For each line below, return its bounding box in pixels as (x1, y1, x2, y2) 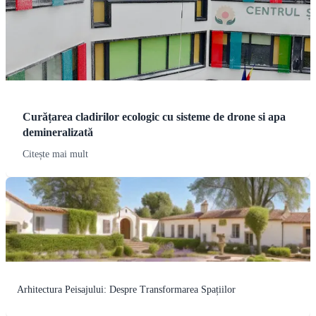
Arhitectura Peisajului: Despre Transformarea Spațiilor (17, 284, 236, 296)
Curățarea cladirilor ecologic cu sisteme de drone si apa (23, 111, 286, 123)
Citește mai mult (23, 149, 88, 160)
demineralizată (23, 126, 93, 139)
